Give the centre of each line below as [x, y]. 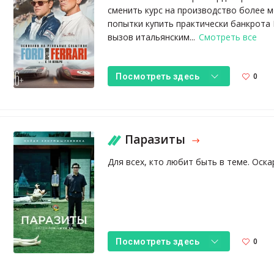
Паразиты [157, 140]
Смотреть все [228, 37]
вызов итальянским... [153, 37]
